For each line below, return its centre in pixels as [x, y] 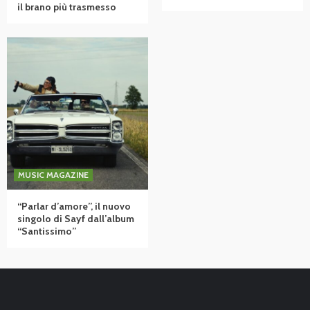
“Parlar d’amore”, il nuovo [74, 206]
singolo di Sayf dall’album [76, 218]
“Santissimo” [47, 231]
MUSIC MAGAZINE [53, 174]
